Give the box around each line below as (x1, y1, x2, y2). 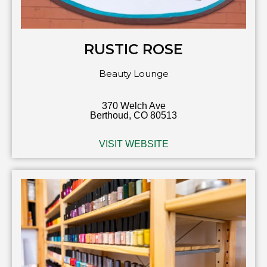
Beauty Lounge (98, 68, 169, 80)
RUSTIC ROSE (84, 41, 183, 58)
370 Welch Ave (101, 101, 166, 111)
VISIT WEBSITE (98, 139, 169, 150)
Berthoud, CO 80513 (90, 110, 177, 121)
